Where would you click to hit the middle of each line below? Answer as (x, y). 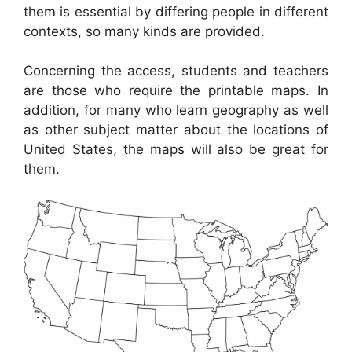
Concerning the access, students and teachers (176, 71)
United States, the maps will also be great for (176, 150)
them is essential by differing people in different (176, 11)
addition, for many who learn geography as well (176, 110)
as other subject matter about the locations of (176, 130)
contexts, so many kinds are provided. (144, 31)
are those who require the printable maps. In (176, 91)
